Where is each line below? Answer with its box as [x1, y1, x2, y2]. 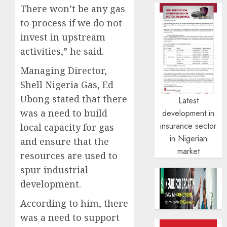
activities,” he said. [20, 45, 104, 58]
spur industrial [20, 164, 88, 176]
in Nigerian [169, 133, 207, 145]
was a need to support [20, 211, 120, 224]
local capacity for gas [20, 121, 114, 134]
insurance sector [160, 120, 217, 132]
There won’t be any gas [20, 3, 125, 15]
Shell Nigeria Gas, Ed [20, 79, 113, 91]
